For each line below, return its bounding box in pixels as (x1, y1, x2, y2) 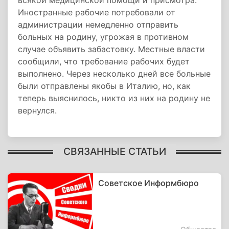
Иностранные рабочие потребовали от (18, 7, 175, 17)
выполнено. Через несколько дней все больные (18, 68, 211, 79)
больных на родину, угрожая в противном (18, 32, 189, 42)
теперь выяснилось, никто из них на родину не (18, 93, 210, 103)
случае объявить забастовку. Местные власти (18, 44, 205, 54)
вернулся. (18, 105, 57, 116)
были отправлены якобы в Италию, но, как (18, 81, 191, 91)
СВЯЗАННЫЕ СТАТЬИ (63, 145, 166, 157)
